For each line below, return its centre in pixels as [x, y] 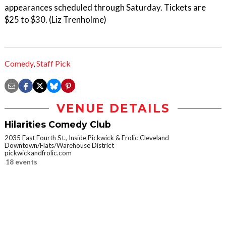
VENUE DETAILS [113, 109]
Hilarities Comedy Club [58, 125]
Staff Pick [53, 64]
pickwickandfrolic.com [38, 153]
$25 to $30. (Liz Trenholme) [55, 19]
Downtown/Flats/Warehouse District [59, 146]
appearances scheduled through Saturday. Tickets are [105, 7]
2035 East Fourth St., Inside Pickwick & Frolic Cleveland [87, 138]
